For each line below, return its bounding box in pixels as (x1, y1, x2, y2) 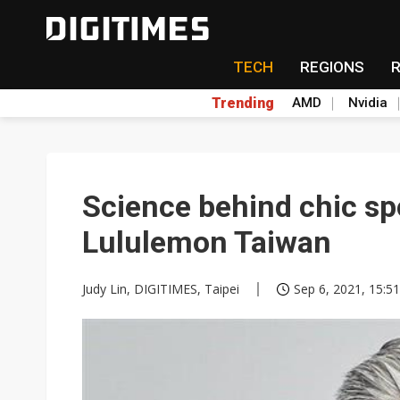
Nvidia (347, 95, 387, 111)
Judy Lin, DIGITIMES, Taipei (82, 280, 239, 297)
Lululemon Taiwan (82, 224, 331, 260)
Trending (211, 94, 274, 112)
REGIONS (299, 58, 364, 76)
